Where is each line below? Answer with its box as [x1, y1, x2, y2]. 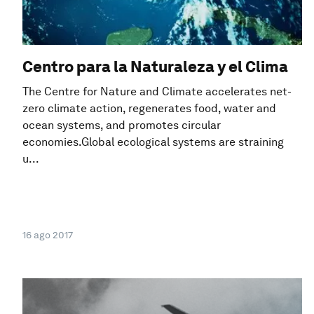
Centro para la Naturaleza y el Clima [22, 57, 288, 76]
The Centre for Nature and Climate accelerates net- [22, 84, 292, 98]
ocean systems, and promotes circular [22, 118, 221, 132]
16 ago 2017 [22, 229, 73, 241]
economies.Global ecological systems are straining [22, 135, 284, 149]
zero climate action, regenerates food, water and [22, 101, 276, 115]
